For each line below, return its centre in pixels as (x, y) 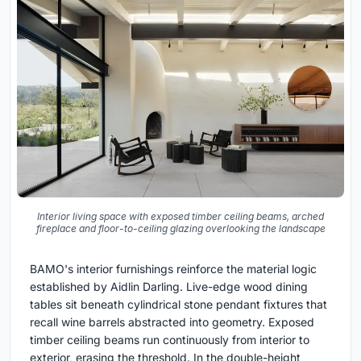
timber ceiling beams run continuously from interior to (170, 339)
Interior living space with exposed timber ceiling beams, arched (180, 216)
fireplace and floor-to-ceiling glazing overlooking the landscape (180, 228)
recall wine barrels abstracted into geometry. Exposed (172, 322)
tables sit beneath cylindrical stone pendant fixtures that (178, 304)
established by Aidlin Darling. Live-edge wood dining (169, 286)
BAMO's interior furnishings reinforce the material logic (173, 268)
